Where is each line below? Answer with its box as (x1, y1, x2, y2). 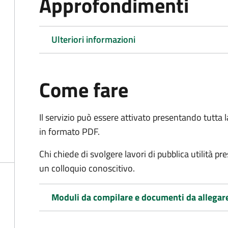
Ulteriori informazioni (51, 33, 135, 46)
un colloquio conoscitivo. (39, 161, 135, 175)
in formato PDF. (39, 125, 100, 138)
